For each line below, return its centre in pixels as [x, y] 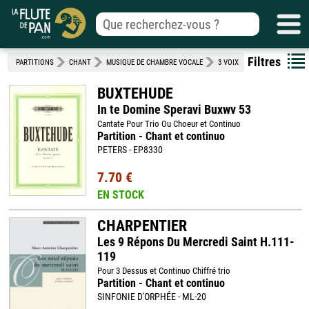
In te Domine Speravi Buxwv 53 [174, 109]
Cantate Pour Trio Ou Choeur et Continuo [169, 124]
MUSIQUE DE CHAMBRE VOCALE [154, 62]
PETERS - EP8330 [130, 150]
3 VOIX [228, 62]
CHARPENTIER [142, 226]
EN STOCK [120, 195]
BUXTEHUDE [135, 93]
